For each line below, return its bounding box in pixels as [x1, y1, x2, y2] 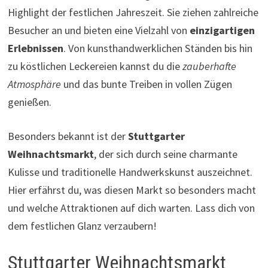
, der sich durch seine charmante [93, 147, 237, 161]
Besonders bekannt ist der [7, 129, 128, 143]
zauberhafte [182, 59, 236, 73]
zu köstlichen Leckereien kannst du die [7, 59, 182, 73]
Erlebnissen [7, 41, 63, 55]
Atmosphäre [7, 77, 61, 91]
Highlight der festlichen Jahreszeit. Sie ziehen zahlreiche [7, 5, 258, 19]
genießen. [7, 95, 51, 109]
